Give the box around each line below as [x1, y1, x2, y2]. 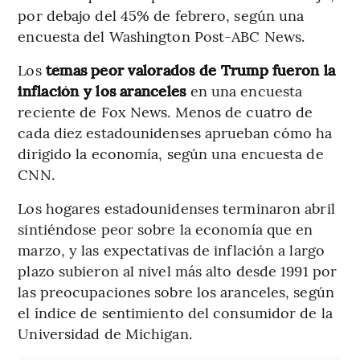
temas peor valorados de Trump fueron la [45, 59, 336, 80]
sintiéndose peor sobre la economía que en [18, 218, 313, 239]
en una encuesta [190, 80, 303, 100]
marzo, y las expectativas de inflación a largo [18, 239, 325, 260]
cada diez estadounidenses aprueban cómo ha [18, 121, 333, 142]
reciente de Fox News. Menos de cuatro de [18, 100, 313, 121]
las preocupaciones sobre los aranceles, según [18, 280, 334, 301]
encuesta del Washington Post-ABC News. [18, 25, 305, 46]
